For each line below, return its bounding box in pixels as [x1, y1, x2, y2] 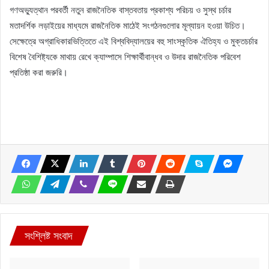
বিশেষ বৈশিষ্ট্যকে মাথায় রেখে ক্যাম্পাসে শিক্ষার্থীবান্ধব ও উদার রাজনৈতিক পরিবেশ [10, 50, 241, 62]
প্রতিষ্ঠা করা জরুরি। [10, 66, 68, 78]
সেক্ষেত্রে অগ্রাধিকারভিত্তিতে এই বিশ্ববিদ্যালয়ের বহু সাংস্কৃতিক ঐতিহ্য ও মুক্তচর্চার [10, 35, 258, 47]
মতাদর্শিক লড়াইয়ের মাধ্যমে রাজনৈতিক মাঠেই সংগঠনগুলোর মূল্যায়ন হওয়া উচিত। [10, 19, 246, 31]
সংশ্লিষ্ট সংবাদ [25, 229, 73, 242]
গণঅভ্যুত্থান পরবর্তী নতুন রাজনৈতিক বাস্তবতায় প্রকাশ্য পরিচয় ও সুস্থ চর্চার [10, 4, 231, 16]
